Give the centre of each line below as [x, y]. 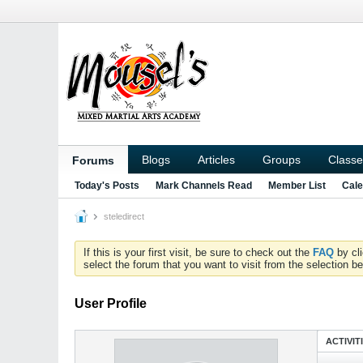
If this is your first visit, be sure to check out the [198, 252]
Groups [282, 160]
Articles [216, 160]
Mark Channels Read [204, 186]
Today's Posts [107, 186]
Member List [297, 186]
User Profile [111, 303]
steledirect [123, 216]
